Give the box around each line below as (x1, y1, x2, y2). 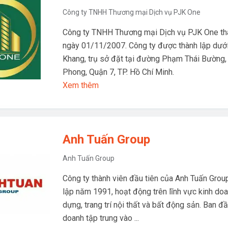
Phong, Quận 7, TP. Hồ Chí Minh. (63, 67, 174, 77)
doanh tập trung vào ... (63, 213, 139, 223)
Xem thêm (63, 80, 99, 90)
